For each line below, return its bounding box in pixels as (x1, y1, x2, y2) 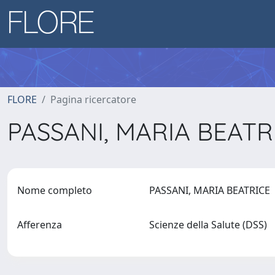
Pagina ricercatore (50, 93, 136, 106)
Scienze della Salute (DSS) (149, 218, 272, 231)
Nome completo (17, 184, 92, 197)
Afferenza (17, 218, 62, 231)
